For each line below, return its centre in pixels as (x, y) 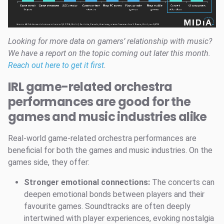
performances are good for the (99, 102)
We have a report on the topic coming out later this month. (109, 53)
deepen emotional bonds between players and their (114, 194)
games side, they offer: (49, 162)
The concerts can (182, 182)
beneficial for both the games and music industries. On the (110, 150)
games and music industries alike (107, 117)
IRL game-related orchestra (90, 87)
